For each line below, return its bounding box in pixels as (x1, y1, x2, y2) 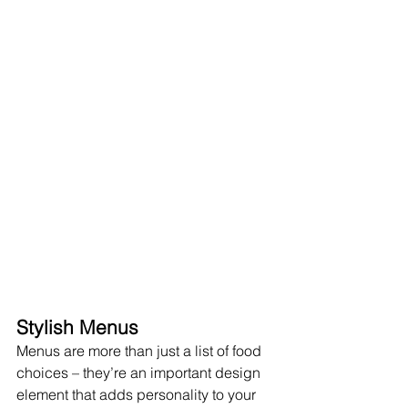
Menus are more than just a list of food (16, 342, 265, 361)
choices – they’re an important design (16, 363, 264, 382)
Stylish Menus (16, 315, 138, 340)
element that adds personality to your (16, 385, 260, 404)
